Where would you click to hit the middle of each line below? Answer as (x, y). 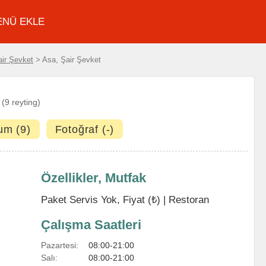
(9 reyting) (21, 102)
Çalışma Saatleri (91, 225)
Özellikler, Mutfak (94, 178)
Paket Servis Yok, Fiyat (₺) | (105, 199)
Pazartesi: (60, 245)
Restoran (189, 199)
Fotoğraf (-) (85, 129)
